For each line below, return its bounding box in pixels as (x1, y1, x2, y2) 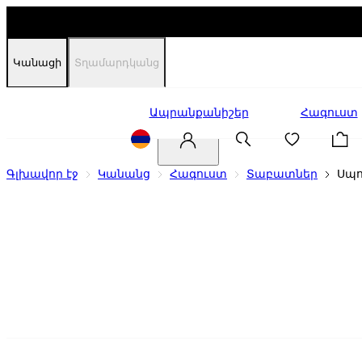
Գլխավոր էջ (6, 168, 78, 180)
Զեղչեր (54, 107, 98, 119)
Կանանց (98, 168, 150, 180)
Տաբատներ (246, 168, 318, 180)
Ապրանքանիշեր (149, 107, 249, 119)
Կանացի (13, 57, 61, 69)
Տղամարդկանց (74, 57, 159, 69)
